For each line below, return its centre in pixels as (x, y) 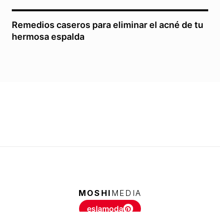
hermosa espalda (48, 37)
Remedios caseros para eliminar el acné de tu (108, 25)
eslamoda (105, 208)
